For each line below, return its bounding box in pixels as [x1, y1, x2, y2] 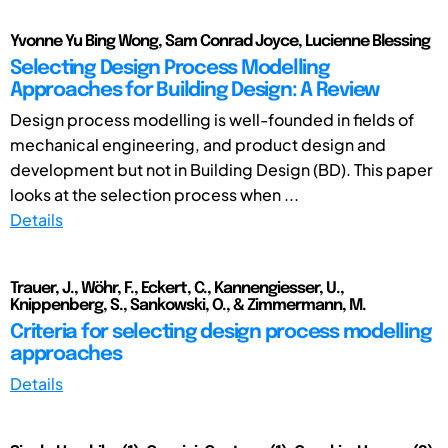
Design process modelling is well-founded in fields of [10, 108, 414, 130]
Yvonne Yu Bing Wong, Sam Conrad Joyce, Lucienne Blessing [10, 32, 430, 50]
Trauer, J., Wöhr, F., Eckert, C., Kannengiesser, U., [10, 279, 344, 297]
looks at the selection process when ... [10, 183, 299, 205]
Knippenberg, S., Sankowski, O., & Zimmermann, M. [10, 296, 366, 314]
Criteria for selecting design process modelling [10, 321, 432, 343]
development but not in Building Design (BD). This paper [10, 158, 433, 180]
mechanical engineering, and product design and [10, 133, 386, 155]
